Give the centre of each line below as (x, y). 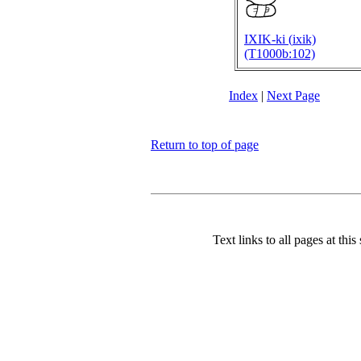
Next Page (293, 95)
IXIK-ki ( (268, 39)
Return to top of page (205, 145)
